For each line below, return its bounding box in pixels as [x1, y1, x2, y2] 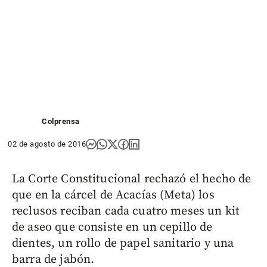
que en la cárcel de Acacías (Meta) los [12, 187, 215, 203]
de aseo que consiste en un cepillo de [12, 219, 213, 235]
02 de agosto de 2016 [8, 139, 86, 148]
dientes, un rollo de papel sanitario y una [12, 235, 234, 251]
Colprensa [42, 116, 80, 126]
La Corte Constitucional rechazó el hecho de [12, 171, 252, 187]
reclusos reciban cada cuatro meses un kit [12, 203, 240, 219]
